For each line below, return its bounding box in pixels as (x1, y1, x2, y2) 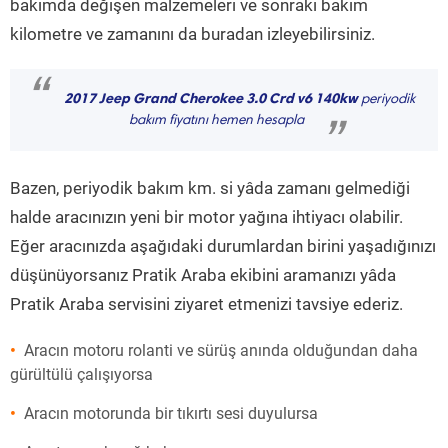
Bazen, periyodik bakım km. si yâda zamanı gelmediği (10, 178, 410, 198)
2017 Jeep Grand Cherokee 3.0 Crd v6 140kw (63, 90, 358, 107)
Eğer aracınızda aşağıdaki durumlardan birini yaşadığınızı (10, 236, 436, 256)
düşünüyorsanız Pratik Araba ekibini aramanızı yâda (10, 265, 396, 285)
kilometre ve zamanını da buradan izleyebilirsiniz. (10, 24, 375, 44)
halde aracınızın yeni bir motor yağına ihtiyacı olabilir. (10, 207, 403, 227)
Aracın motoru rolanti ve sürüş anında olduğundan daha (24, 341, 418, 360)
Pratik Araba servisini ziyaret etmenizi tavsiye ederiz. (10, 294, 403, 314)
